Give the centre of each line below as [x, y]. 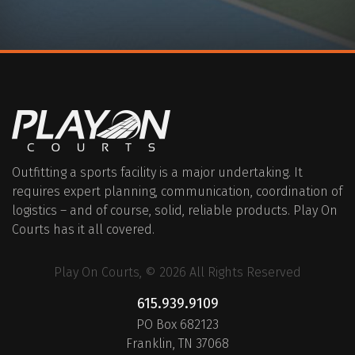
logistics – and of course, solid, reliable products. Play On [175, 210]
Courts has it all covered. [83, 229]
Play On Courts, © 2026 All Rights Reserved [177, 272]
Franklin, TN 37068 [177, 344]
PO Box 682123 [177, 324]
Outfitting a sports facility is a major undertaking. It [157, 172]
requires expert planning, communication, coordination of [177, 191]
